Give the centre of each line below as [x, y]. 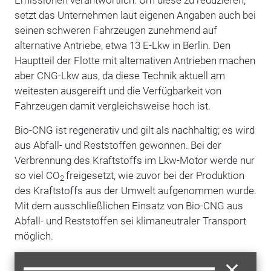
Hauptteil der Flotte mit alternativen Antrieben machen [135, 60]
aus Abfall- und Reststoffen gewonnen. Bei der [118, 145]
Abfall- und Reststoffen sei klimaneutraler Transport [130, 220]
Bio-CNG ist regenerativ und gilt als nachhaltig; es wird [134, 130]
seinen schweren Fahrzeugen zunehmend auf [116, 30]
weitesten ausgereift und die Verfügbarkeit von [118, 90]
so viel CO [37, 175]
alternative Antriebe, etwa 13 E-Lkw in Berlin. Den [122, 45]
